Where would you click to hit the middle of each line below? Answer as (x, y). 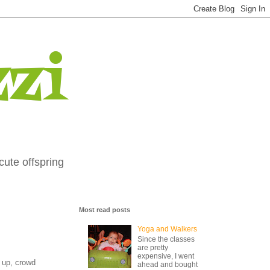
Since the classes (166, 239)
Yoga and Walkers (167, 229)
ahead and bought (167, 264)
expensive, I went (165, 256)
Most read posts (105, 210)
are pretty (152, 247)
